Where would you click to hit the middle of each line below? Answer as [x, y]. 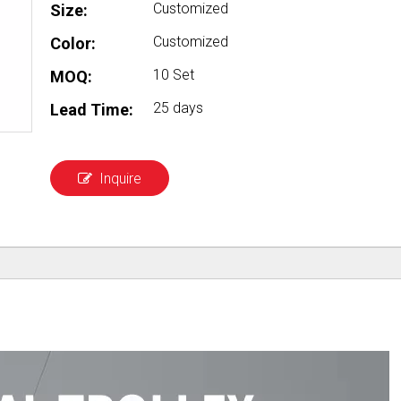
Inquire [120, 179]
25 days [178, 108]
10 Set [174, 75]
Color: [73, 43]
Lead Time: [92, 110]
